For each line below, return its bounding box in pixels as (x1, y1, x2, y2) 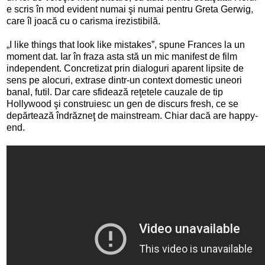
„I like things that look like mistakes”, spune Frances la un (7, 39, 245, 50)
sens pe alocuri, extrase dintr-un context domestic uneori (7, 75, 242, 85)
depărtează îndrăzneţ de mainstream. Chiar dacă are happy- (7, 110, 258, 121)
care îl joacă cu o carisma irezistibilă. (7, 15, 160, 26)
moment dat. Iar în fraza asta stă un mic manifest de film (7, 51, 237, 62)
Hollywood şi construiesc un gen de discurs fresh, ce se (7, 98, 238, 109)
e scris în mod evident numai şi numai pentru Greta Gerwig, (7, 4, 253, 14)
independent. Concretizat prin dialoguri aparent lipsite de (7, 63, 244, 73)
